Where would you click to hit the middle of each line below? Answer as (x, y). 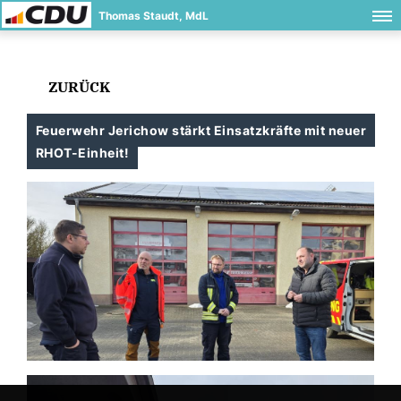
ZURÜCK (78, 87)
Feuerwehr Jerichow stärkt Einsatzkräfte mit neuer (201, 130)
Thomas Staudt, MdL (154, 16)
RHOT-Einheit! (83, 153)
